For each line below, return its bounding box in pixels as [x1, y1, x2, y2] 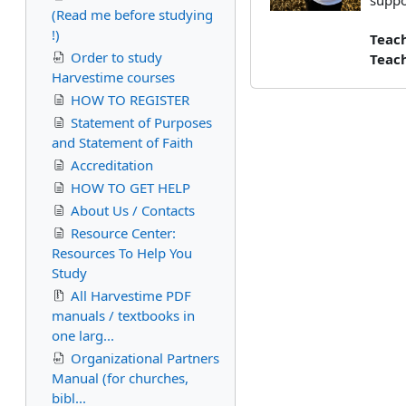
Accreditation [71, 156, 153, 174]
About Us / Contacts [71, 201, 195, 219]
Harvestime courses [52, 68, 175, 86]
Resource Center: [71, 224, 176, 242]
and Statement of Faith [52, 133, 193, 151]
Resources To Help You [52, 244, 192, 262]
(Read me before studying [52, 5, 213, 24]
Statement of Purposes [71, 113, 212, 131]
